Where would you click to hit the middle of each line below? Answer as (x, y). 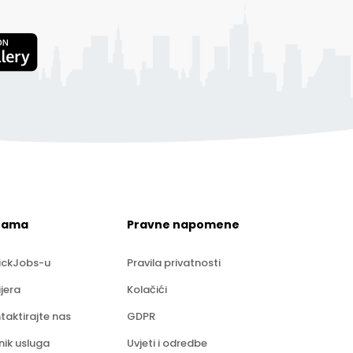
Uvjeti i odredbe (167, 344)
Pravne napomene (183, 225)
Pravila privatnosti (173, 263)
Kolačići (147, 290)
